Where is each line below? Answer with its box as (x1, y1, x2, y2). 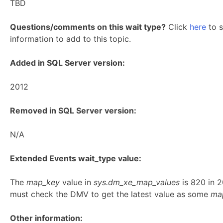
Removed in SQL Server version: (10, 106, 136, 115)
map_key (26, 177, 60, 187)
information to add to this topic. (10, 34, 131, 44)
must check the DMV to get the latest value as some (10, 189, 211, 199)
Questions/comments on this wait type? (10, 22, 166, 32)
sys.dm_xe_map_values (94, 177, 182, 187)
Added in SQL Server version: (10, 58, 125, 68)
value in (60, 177, 94, 187)
